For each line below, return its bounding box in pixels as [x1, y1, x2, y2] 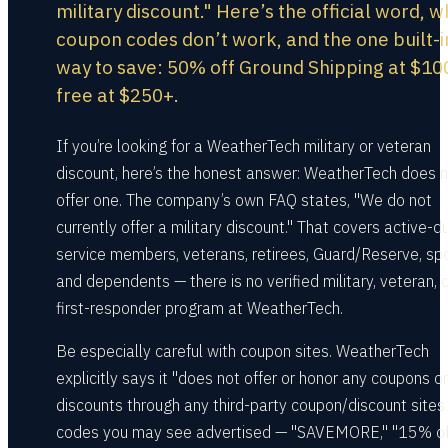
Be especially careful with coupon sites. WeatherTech [56, 341, 429, 361]
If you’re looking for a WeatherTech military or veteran [56, 136, 431, 156]
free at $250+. [56, 83, 179, 107]
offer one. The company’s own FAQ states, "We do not [56, 190, 432, 210]
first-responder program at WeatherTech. [56, 298, 343, 318]
